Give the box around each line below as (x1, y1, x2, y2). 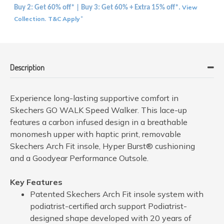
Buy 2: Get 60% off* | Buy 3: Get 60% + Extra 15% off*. (14, 3, 182, 11)
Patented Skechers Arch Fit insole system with (30, 188, 203, 199)
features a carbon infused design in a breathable (10, 116, 187, 127)
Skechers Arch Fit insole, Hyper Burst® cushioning (10, 140, 195, 151)
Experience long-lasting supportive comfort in (10, 92, 178, 103)
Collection (14, 14, 44, 22)
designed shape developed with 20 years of (30, 212, 191, 223)
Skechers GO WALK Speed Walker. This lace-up (10, 104, 187, 115)
